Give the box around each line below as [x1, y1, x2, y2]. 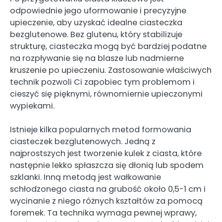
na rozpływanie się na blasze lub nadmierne [10, 52, 184, 64]
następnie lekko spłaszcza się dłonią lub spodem [10, 159, 204, 171]
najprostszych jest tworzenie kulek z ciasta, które [10, 147, 202, 159]
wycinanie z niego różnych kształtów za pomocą [10, 195, 203, 207]
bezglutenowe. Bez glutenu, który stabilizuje [10, 28, 182, 40]
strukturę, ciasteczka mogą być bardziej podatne [10, 40, 207, 52]
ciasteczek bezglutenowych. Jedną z [10, 135, 156, 147]
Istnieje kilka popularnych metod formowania [10, 123, 191, 135]
